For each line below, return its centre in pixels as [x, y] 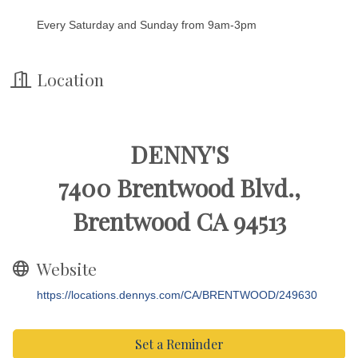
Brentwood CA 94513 [179, 222]
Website [67, 269]
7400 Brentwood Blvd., [179, 188]
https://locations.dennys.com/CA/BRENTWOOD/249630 [177, 295]
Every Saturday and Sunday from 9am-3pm [147, 25]
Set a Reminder [179, 344]
